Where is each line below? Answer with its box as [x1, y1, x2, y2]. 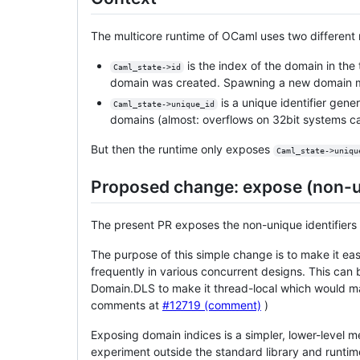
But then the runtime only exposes [91, 141, 273, 156]
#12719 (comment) [162, 297, 261, 312]
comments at [91, 297, 162, 312]
